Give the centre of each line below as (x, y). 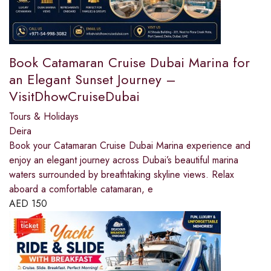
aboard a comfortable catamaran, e (81, 189)
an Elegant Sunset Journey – (93, 80)
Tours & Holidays (44, 117)
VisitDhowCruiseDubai (74, 96)
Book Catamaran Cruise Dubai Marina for (129, 63)
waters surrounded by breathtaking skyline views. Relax (122, 175)
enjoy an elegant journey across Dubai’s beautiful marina (124, 160)
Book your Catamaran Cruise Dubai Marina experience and (130, 146)
